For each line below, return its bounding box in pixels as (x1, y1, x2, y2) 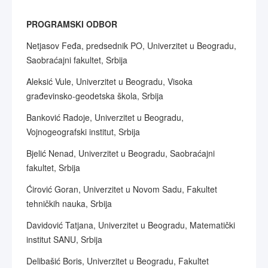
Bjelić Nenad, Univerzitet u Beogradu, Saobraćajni (26, 147, 215, 159)
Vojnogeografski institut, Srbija (26, 126, 140, 138)
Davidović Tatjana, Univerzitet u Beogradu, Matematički (26, 219, 235, 231)
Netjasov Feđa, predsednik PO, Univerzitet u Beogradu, (26, 39, 236, 51)
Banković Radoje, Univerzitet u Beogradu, (26, 111, 184, 123)
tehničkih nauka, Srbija (26, 197, 112, 209)
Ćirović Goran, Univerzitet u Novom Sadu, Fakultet (26, 183, 217, 195)
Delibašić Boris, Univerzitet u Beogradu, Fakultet (26, 255, 209, 267)
